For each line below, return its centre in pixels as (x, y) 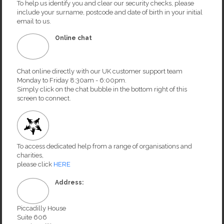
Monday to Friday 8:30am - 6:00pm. (72, 80)
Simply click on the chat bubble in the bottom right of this (102, 89)
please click (35, 164)
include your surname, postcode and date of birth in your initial (110, 12)
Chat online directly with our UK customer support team (100, 71)
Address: (69, 182)
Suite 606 (32, 217)
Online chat (73, 38)
